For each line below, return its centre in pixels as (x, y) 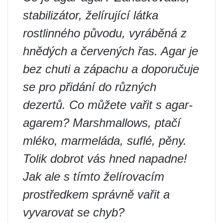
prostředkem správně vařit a (96, 194)
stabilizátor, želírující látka (91, 15)
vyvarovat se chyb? (74, 212)
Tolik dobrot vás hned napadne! (105, 158)
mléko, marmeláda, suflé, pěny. (105, 140)
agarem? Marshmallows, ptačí (102, 122)
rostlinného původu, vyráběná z (105, 33)
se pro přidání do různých (90, 87)
